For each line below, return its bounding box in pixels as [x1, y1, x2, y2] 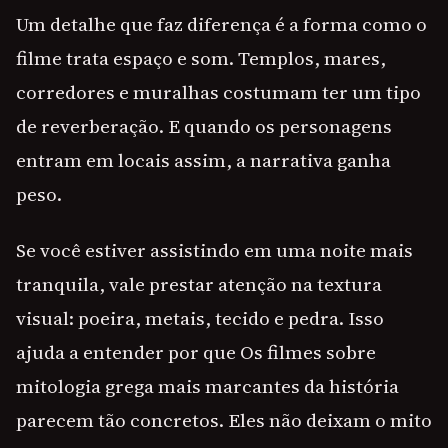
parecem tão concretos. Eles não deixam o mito [16, 407, 432, 434]
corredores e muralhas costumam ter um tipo [16, 79, 421, 106]
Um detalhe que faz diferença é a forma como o [16, 11, 427, 38]
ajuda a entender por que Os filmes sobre [16, 339, 376, 366]
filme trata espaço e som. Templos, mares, [16, 45, 386, 72]
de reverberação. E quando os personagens [16, 113, 392, 140]
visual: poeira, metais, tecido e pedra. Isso [16, 305, 384, 332]
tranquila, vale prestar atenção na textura [16, 271, 382, 298]
